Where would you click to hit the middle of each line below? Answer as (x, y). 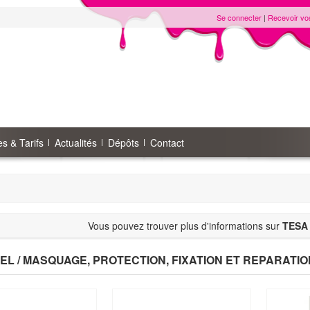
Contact (167, 143)
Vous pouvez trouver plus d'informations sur (185, 226)
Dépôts (124, 143)
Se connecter (239, 17)
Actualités (76, 143)
